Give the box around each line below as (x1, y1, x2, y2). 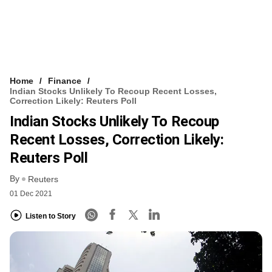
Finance (48, 75, 81, 86)
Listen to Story (25, 211, 76, 220)
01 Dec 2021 (10, 189, 52, 199)
